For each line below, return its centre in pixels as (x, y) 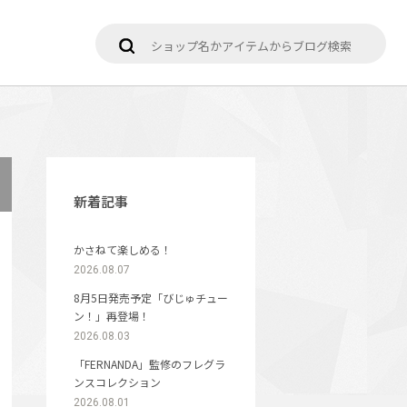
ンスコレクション (117, 382)
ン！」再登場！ (117, 316)
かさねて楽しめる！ (123, 249)
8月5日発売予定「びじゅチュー (151, 298)
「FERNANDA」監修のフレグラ (149, 364)
